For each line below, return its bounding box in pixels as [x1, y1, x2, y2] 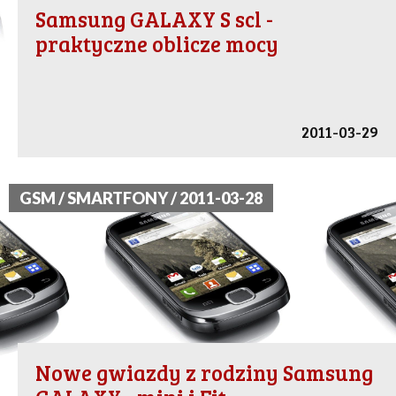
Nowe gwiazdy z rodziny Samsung [35, 358, 373, 388]
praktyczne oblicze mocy [35, 29, 278, 59]
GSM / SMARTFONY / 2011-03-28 [19, 188, 263, 209]
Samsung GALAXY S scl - [35, 4, 273, 34]
